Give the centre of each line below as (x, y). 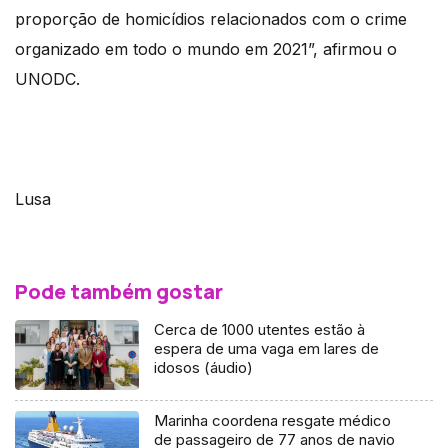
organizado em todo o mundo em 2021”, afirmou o (206, 48)
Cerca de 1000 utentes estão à (260, 329)
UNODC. (47, 78)
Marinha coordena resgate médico (273, 420)
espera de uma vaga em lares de (267, 348)
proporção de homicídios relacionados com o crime (211, 18)
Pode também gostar (119, 291)
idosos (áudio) (204, 367)
